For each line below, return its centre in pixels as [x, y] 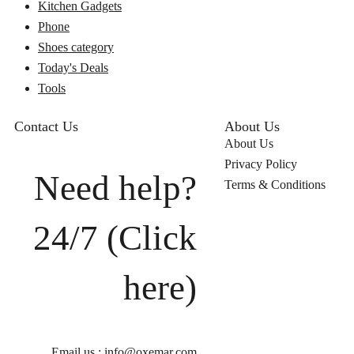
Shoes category [76, 47]
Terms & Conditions [275, 185]
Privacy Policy [260, 164]
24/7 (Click [115, 237]
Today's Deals [73, 68]
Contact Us [46, 127]
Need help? [115, 188]
